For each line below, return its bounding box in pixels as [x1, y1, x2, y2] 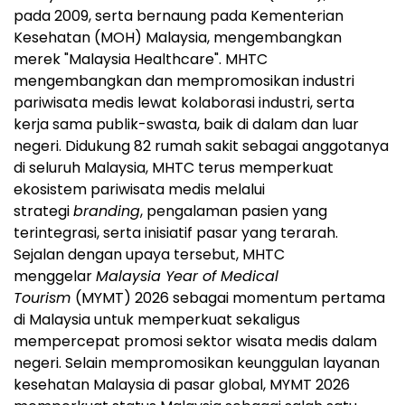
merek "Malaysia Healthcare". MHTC [14, 48, 268, 70]
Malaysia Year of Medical [96, 265, 278, 287]
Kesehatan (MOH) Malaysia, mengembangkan [14, 26, 342, 48]
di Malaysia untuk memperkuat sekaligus [14, 308, 300, 330]
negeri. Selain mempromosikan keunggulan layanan [14, 352, 380, 373]
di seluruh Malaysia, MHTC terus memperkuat [14, 156, 334, 178]
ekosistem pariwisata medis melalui [14, 178, 265, 200]
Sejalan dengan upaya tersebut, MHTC [14, 243, 285, 265]
